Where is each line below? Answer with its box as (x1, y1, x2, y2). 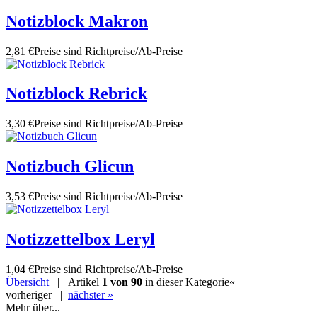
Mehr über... (6, 301, 60, 313)
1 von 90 (102, 275, 142, 288)
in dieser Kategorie (142, 275, 229, 288)
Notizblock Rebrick (6, 84, 147, 103)
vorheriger (6, 288, 52, 301)
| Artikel (49, 275, 102, 288)
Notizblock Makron (6, 11, 148, 30)
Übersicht (6, 275, 49, 288)
